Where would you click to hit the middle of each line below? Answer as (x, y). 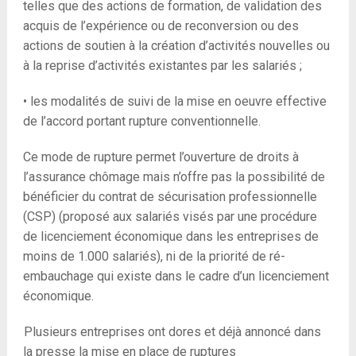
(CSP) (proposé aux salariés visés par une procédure (170, 216)
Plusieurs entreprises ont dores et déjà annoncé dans (172, 331)
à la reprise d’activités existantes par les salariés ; (162, 65)
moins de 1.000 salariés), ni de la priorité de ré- (154, 256)
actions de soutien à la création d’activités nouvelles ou (176, 45)
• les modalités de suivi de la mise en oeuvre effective (174, 101)
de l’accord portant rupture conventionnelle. (141, 121)
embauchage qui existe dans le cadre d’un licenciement (176, 276)
